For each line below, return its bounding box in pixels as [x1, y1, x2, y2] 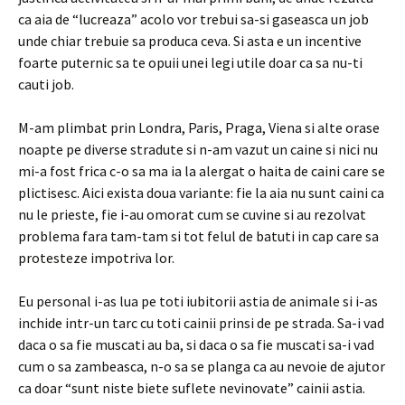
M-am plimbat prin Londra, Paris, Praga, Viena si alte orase [18, 118, 380, 137]
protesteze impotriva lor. [18, 249, 174, 267]
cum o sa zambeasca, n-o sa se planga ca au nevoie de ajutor [18, 357, 385, 375]
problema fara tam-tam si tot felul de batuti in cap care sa [18, 227, 379, 245]
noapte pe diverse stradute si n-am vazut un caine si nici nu [18, 140, 378, 158]
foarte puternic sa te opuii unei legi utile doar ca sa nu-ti [18, 53, 363, 71]
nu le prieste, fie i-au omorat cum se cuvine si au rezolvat [18, 205, 366, 223]
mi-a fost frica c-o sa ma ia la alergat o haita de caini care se [18, 162, 385, 180]
